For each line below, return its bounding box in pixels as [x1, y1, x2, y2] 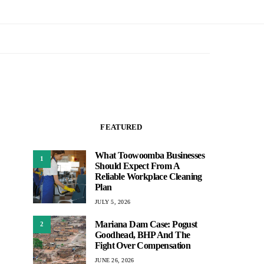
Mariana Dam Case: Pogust [95, 219, 197, 230]
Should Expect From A [95, 160, 179, 171]
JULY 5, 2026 [95, 198, 130, 205]
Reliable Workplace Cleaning [95, 171, 202, 181]
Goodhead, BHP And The [95, 230, 190, 240]
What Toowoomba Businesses [95, 150, 204, 160]
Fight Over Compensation [95, 240, 191, 251]
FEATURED [100, 122, 143, 131]
